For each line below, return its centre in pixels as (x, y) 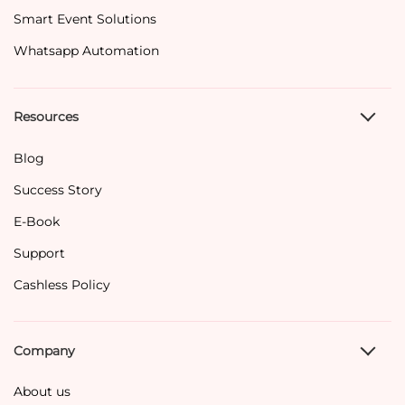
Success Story (58, 189)
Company (44, 351)
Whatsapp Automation (86, 50)
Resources (46, 117)
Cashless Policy (62, 284)
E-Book (37, 221)
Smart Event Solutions (85, 19)
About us (42, 392)
